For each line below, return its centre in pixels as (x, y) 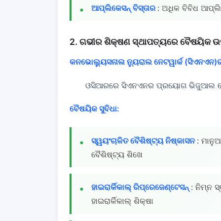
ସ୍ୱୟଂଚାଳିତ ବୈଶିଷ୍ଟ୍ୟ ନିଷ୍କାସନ (144, 140)
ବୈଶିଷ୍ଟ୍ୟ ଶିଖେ (117, 154)
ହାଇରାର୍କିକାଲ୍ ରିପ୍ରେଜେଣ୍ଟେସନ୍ (141, 187)
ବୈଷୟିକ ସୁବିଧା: (94, 108)
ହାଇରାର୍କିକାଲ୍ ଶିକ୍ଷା (122, 201)
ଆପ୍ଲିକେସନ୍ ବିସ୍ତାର (124, 8)
